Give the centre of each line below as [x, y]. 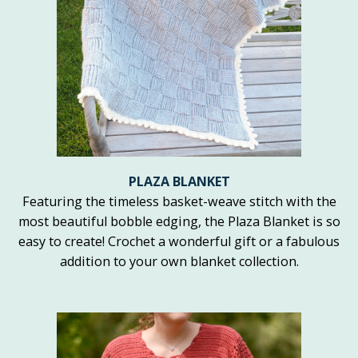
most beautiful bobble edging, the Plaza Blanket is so [179, 222]
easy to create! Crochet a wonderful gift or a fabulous [179, 242]
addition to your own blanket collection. [179, 262]
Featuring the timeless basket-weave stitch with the [179, 202]
